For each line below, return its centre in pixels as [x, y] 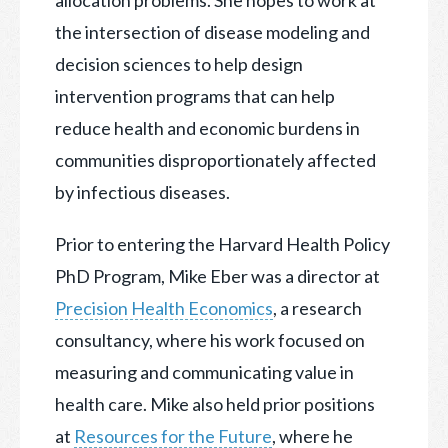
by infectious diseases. [142, 191]
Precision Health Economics [164, 307]
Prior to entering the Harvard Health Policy [222, 243]
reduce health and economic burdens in [207, 127]
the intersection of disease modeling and [212, 31]
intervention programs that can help [195, 95]
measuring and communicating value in [204, 371]
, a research [317, 307]
